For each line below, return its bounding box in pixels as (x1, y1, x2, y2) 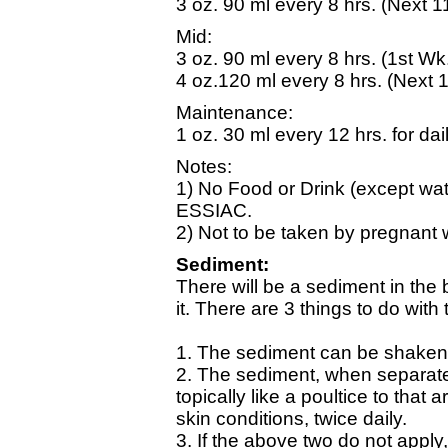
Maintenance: (176, 102, 293, 123)
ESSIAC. (176, 200, 252, 221)
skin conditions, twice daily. (176, 408, 407, 429)
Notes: (176, 156, 232, 177)
